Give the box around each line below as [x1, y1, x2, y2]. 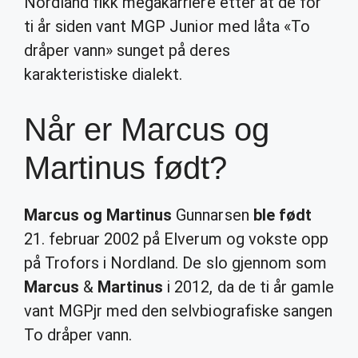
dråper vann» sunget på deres [24, 41, 230, 60]
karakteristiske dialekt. [24, 65, 183, 84]
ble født [253, 205, 312, 225]
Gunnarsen [172, 205, 253, 225]
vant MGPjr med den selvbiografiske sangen [24, 301, 332, 320]
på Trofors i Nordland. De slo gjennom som [24, 253, 327, 272]
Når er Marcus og [24, 112, 269, 147]
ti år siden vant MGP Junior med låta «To [24, 17, 310, 36]
